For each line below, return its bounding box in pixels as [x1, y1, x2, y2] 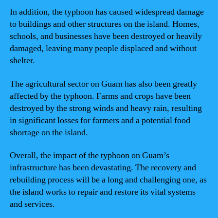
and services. [10, 199, 55, 210]
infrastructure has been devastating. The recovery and [10, 162, 196, 173]
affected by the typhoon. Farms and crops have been [10, 90, 191, 102]
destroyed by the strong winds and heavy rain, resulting [10, 102, 202, 114]
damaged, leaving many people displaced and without [10, 43, 197, 54]
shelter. [10, 55, 35, 66]
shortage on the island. [10, 127, 88, 138]
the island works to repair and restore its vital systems [10, 186, 196, 198]
